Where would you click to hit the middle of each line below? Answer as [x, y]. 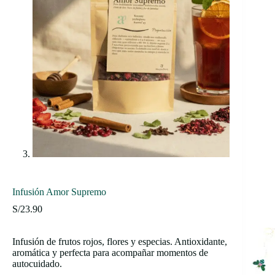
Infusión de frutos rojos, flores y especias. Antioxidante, [120, 241]
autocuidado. [37, 263]
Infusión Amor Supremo [59, 192]
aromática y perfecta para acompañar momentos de [110, 252]
